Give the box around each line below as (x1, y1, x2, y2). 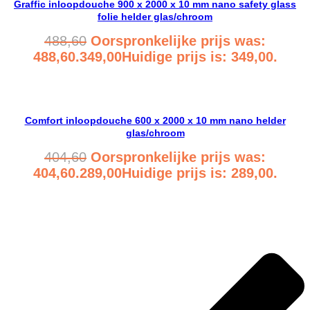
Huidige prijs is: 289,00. (121, 165, 277, 181)
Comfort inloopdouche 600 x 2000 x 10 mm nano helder (24, 114, 286, 126)
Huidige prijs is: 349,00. (121, 48, 277, 64)
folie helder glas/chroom (98, 10, 212, 22)
